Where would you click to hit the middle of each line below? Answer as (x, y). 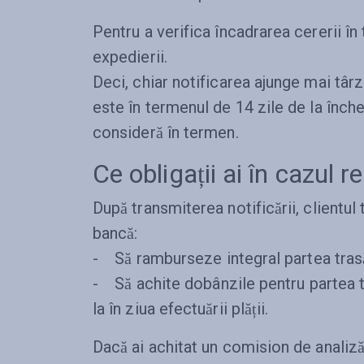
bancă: (115, 233)
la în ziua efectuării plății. (181, 309)
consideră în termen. (166, 132)
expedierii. (132, 57)
